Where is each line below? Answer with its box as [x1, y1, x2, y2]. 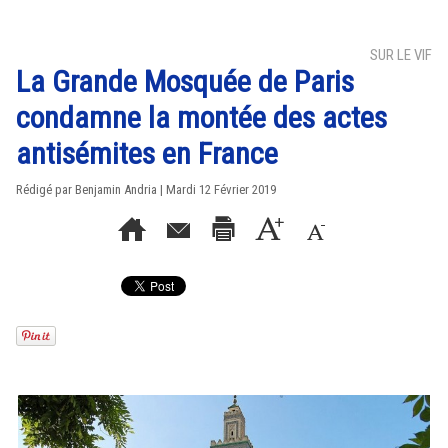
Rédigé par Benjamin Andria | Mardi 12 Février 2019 [16, 182, 276, 197]
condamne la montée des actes [16, 100, 387, 135]
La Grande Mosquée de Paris [16, 64, 354, 99]
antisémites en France [16, 136, 278, 171]
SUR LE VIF [370, 46, 432, 64]
